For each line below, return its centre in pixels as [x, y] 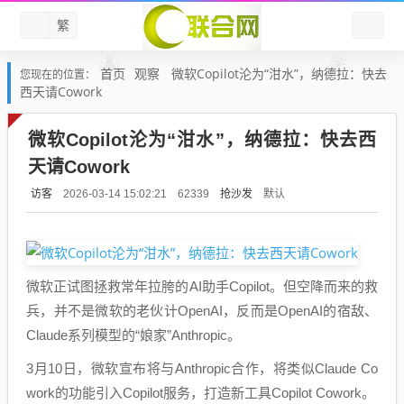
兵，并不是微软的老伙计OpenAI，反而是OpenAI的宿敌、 [202, 311]
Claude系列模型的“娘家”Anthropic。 [133, 335]
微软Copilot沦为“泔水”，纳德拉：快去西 [202, 140]
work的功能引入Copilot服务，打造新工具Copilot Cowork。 [201, 393]
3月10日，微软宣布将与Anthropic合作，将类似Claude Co [202, 369]
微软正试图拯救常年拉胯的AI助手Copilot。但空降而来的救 [202, 287]
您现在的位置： [58, 75]
